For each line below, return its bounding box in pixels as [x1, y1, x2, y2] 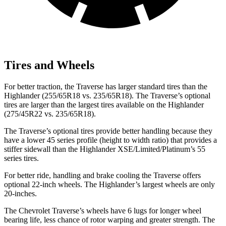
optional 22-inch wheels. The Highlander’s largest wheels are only [4, 180, 215, 189]
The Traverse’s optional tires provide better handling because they [4, 126, 212, 135]
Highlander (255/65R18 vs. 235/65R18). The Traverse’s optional [4, 91, 210, 100]
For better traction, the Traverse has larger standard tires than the [4, 82, 207, 91]
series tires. [4, 153, 39, 162]
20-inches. [4, 189, 37, 198]
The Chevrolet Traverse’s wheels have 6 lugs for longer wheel [4, 206, 201, 215]
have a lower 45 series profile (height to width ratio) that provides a [4, 135, 217, 144]
